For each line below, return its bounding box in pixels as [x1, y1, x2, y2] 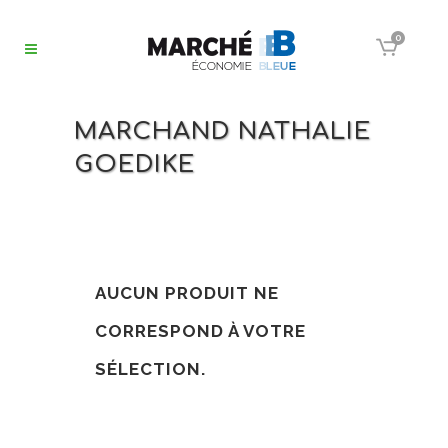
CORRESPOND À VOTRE [95, 321, 306, 341]
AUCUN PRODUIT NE [95, 283, 279, 303]
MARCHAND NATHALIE [74, 118, 371, 145]
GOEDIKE [74, 151, 195, 178]
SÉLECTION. [95, 359, 206, 379]
